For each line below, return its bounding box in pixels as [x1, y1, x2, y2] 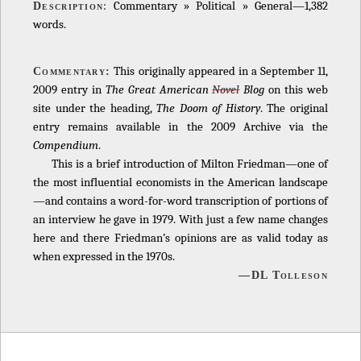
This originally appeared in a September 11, [110, 63, 328, 78]
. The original [259, 100, 329, 115]
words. [33, 17, 66, 32]
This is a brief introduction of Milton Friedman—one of [52, 156, 328, 171]
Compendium [33, 137, 98, 152]
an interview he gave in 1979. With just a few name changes [33, 211, 328, 226]
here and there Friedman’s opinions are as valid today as [33, 230, 328, 245]
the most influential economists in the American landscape [33, 174, 328, 189]
